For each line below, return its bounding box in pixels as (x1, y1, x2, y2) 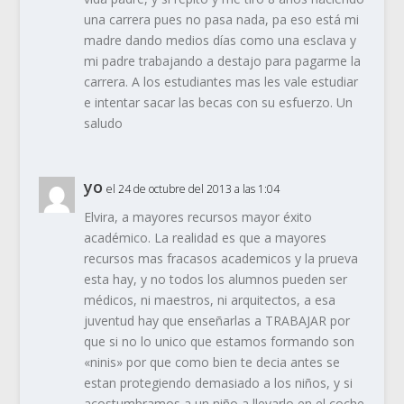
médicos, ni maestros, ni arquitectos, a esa (83, 291, 335, 309)
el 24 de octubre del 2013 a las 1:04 (106, 181, 280, 197)
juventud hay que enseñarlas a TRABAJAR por (83, 312, 350, 330)
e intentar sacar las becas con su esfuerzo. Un (83, 94, 353, 112)
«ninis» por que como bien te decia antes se (83, 353, 340, 372)
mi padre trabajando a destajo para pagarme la (83, 52, 361, 70)
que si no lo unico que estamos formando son (83, 333, 354, 351)
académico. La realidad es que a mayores (83, 229, 326, 247)
